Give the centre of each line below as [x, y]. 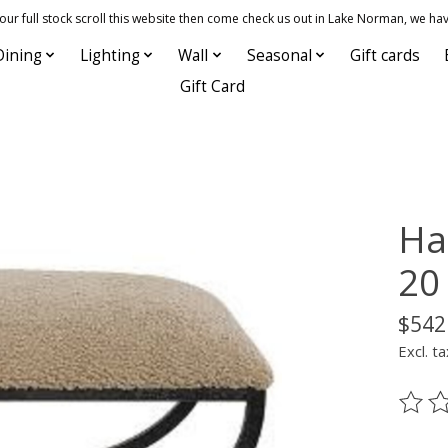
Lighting [109, 55]
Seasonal [279, 55]
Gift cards [385, 55]
